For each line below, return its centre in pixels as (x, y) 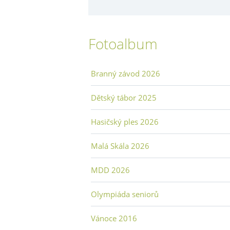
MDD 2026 (110, 170)
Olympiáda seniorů (125, 194)
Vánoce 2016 (114, 218)
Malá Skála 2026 (120, 146)
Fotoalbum (123, 43)
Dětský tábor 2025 (124, 97)
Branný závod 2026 (126, 73)
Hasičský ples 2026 (125, 121)
